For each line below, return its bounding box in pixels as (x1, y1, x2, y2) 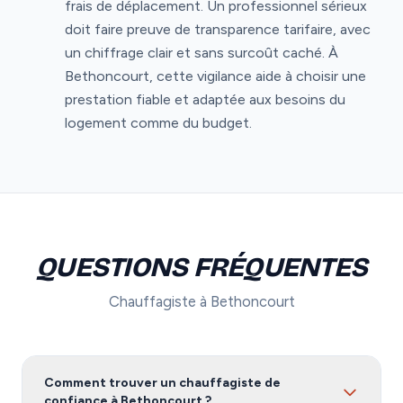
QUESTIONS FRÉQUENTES (36, 250, 367, 283)
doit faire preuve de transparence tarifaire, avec (65, 20, 371, 38)
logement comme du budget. (65, 113, 252, 131)
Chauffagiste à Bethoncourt (108, 291, 295, 310)
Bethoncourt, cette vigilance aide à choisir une (65, 67, 366, 85)
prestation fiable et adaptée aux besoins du (65, 90, 345, 108)
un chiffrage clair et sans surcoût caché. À (65, 43, 338, 61)
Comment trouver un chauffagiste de (44, 374, 281, 390)
